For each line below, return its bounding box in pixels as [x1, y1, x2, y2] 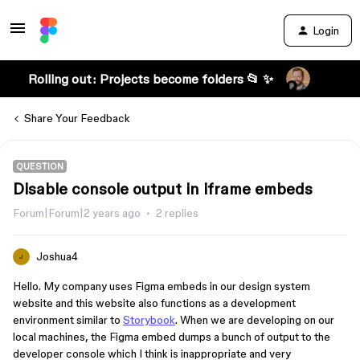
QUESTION [16, 162, 63, 171]
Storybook [123, 313, 175, 326]
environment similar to [13, 313, 123, 326]
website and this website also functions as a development [13, 297, 296, 309]
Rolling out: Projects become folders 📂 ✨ [27, 72, 273, 86]
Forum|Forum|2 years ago [13, 207, 141, 219]
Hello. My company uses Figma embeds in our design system [13, 280, 310, 292]
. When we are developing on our [175, 313, 334, 326]
